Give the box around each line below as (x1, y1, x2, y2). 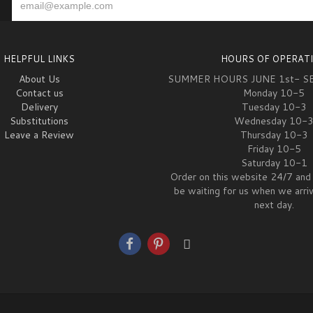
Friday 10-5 (247, 142, 301, 156)
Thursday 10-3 (240, 128, 308, 142)
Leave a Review (4, 128, 74, 142)
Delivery (20, 100, 58, 114)
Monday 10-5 (243, 86, 305, 100)
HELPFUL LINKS (3, 52, 75, 65)
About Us (18, 72, 60, 86)
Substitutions (10, 114, 68, 128)
